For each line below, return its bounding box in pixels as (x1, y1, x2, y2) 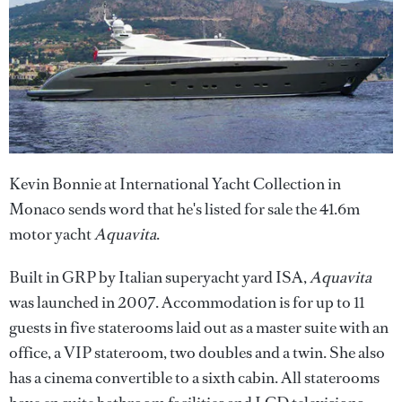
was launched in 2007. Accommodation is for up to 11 (9, 291, 364, 313)
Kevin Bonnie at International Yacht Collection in (9, 172, 341, 195)
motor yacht (9, 223, 94, 245)
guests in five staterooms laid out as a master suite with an (9, 316, 389, 338)
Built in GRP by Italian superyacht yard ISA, (9, 266, 310, 288)
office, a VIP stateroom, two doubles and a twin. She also (9, 341, 385, 363)
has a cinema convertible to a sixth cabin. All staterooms (9, 366, 380, 389)
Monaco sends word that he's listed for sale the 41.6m (9, 197, 360, 220)
